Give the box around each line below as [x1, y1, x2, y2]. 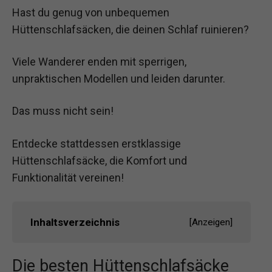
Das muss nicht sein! [12, 104, 114, 118]
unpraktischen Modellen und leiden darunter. [12, 72, 225, 86]
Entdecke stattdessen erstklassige [12, 137, 181, 150]
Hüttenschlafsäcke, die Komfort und [12, 154, 187, 167]
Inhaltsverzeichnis [30, 216, 120, 228]
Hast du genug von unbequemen [12, 6, 169, 19]
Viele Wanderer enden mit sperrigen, [12, 55, 186, 69]
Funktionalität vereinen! [12, 171, 124, 184]
